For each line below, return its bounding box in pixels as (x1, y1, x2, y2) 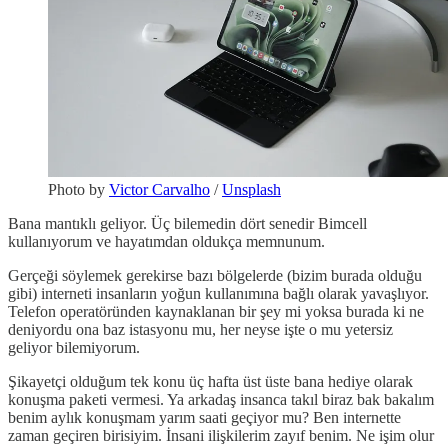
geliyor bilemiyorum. (8, 338, 140, 356)
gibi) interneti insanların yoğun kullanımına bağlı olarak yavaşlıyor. (8, 284, 429, 302)
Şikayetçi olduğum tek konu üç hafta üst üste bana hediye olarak (8, 372, 413, 390)
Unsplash (222, 180, 281, 198)
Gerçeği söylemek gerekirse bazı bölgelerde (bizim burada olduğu (8, 266, 422, 284)
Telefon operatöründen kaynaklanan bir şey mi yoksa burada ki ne (8, 302, 424, 320)
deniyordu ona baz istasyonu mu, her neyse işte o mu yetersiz (8, 320, 393, 338)
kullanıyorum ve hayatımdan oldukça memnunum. (8, 232, 325, 250)
